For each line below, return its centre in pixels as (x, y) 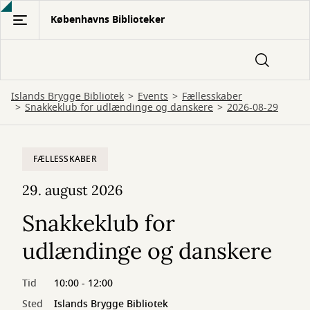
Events (153, 97)
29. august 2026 (73, 190)
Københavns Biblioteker (108, 20)
